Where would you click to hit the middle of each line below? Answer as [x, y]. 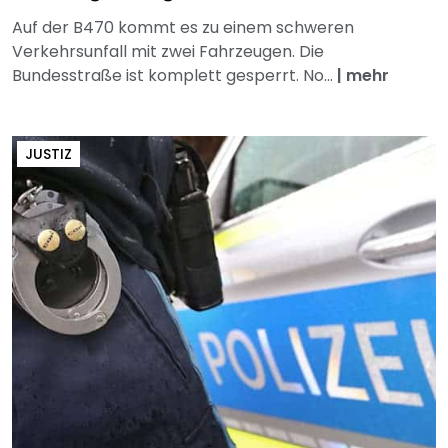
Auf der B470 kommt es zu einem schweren [183, 28]
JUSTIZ [48, 154]
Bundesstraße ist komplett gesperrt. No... [174, 76]
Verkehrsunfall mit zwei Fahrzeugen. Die [168, 52]
